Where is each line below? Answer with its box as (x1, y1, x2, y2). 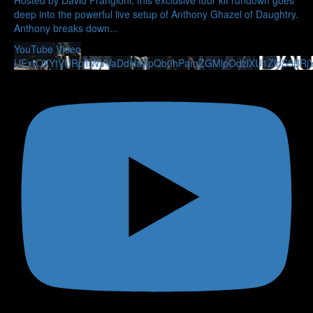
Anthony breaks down (14, 20, 110, 35)
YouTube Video (14, 41, 81, 56)
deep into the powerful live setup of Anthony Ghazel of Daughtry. (14, 6, 298, 21)
